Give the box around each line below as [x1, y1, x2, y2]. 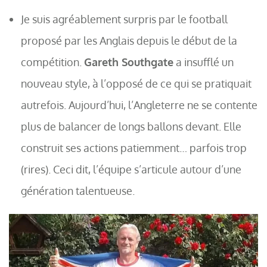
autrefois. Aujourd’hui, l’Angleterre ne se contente [21, 98, 257, 112]
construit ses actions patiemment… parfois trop [21, 141, 247, 155]
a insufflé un [173, 55, 234, 69]
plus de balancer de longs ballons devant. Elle [21, 119, 241, 133]
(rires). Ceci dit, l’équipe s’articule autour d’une [21, 162, 241, 176]
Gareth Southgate [84, 55, 173, 69]
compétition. [21, 55, 84, 69]
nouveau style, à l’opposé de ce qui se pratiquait [21, 76, 252, 91]
